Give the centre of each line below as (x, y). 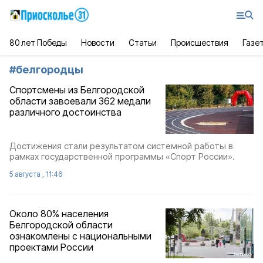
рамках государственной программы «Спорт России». (122, 157)
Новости (98, 43)
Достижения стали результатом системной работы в (121, 146)
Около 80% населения (59, 214)
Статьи (142, 43)
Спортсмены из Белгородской (77, 90)
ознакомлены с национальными (80, 236)
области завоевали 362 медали (80, 101)
